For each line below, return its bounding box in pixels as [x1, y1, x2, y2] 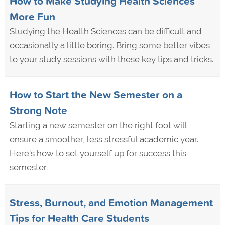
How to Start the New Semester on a [9, 87, 182, 102]
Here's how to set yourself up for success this [9, 148, 186, 159]
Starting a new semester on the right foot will [9, 120, 187, 131]
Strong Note [9, 102, 67, 118]
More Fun [9, 9, 55, 24]
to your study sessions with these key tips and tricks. [9, 54, 213, 65]
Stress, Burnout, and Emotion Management [9, 195, 213, 210]
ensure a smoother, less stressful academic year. [9, 134, 198, 145]
